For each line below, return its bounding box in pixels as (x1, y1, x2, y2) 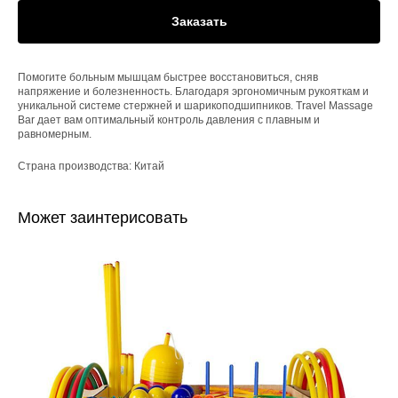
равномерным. (18, 127, 92, 140)
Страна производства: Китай (18, 159, 164, 172)
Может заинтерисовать (18, 208, 187, 227)
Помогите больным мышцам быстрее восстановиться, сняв (18, 70, 318, 84)
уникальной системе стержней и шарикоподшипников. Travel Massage (18, 99, 373, 112)
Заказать (171, 13, 227, 28)
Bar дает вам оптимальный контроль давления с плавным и (18, 113, 320, 126)
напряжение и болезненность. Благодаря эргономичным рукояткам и (18, 84, 369, 98)
